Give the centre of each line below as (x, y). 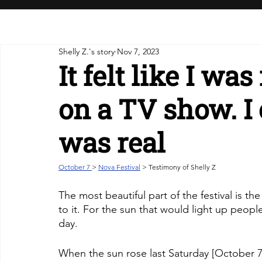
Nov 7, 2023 (138, 52)
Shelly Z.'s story (87, 52)
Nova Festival (119, 167)
